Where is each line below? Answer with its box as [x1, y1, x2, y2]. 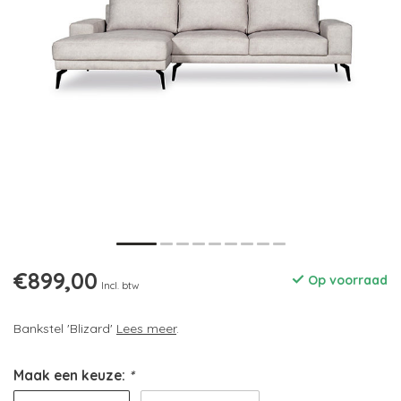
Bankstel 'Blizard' [13, 320, 116, 337]
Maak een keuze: [13, 367, 129, 385]
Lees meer [116, 320, 176, 337]
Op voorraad [304, 272, 388, 289]
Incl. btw [101, 279, 139, 293]
